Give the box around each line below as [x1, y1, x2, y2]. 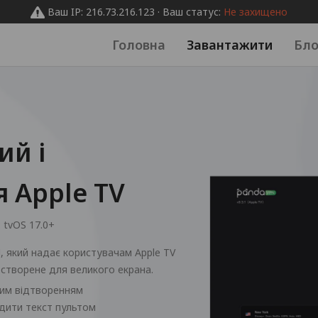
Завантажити [187, 36, 273, 53]
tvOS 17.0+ [4, 217, 55, 231]
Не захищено [224, 5, 287, 18]
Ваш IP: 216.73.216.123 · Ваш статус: [48, 5, 224, 18]
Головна [112, 36, 165, 53]
